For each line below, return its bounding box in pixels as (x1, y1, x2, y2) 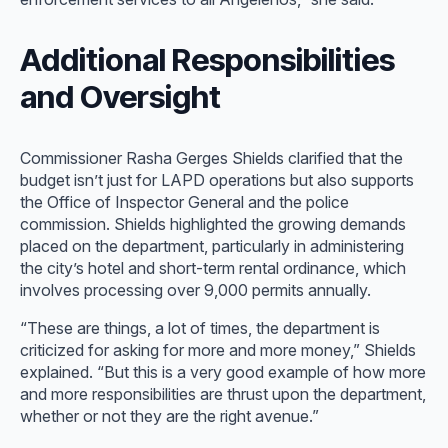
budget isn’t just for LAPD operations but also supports (20, 169, 414, 190)
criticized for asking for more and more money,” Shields (20, 339, 416, 360)
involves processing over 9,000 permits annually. (20, 279, 371, 300)
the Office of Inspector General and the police (20, 191, 349, 212)
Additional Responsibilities (20, 40, 395, 79)
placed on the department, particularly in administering (20, 235, 404, 256)
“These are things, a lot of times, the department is (20, 317, 380, 338)
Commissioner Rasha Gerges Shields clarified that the (20, 147, 403, 168)
